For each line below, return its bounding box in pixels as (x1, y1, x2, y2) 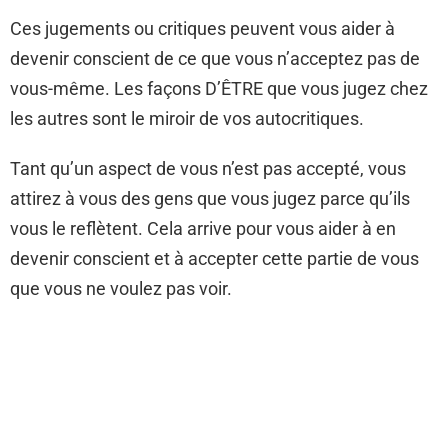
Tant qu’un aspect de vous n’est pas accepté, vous (10, 158, 406, 179)
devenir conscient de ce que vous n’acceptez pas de (10, 48, 420, 69)
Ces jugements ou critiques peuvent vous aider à (10, 18, 395, 39)
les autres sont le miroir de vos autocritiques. (10, 108, 364, 129)
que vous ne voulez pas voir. (10, 278, 232, 299)
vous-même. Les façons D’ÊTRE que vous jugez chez (10, 78, 428, 99)
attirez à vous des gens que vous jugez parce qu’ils (10, 188, 410, 209)
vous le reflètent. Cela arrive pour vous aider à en (10, 218, 396, 239)
